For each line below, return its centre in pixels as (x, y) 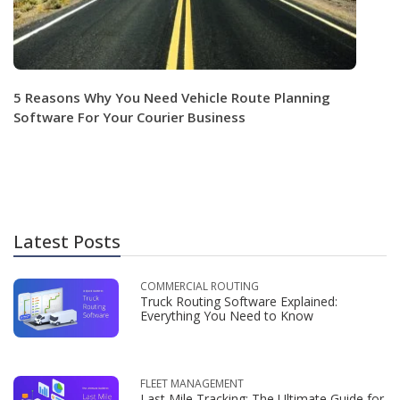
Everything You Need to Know (227, 315)
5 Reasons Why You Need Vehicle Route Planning (172, 97)
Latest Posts (67, 241)
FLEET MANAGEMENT (192, 383)
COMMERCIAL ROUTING (200, 286)
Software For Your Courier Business (129, 117)
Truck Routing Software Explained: (239, 301)
